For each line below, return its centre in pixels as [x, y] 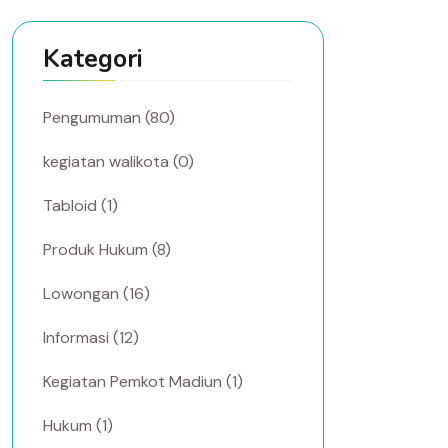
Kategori [93, 59]
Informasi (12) [91, 337]
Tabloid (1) [80, 205]
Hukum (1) [78, 425]
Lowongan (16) [96, 293]
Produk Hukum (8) [107, 249]
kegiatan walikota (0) [118, 161]
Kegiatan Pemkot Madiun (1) [143, 381]
